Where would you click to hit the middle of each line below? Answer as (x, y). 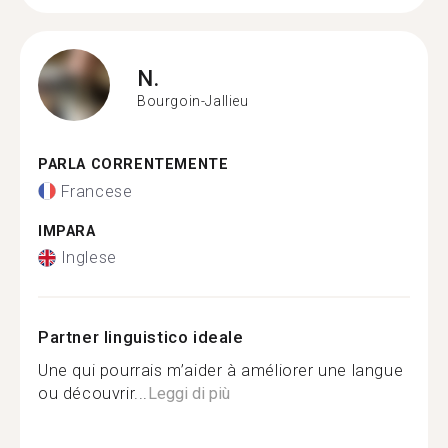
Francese (96, 191)
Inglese (88, 257)
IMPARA (67, 231)
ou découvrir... (93, 393)
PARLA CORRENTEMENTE (133, 164)
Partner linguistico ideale (141, 337)
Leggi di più (189, 393)
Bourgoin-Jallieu (193, 100)
